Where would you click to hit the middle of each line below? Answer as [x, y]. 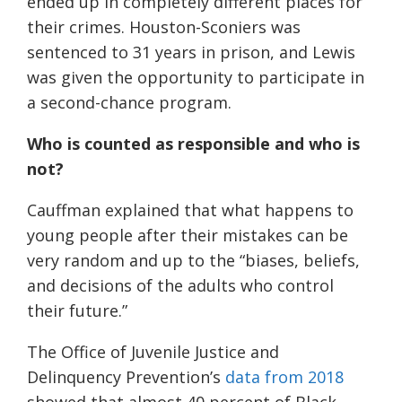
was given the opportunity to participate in [196, 78]
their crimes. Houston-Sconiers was [164, 27]
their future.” [77, 311]
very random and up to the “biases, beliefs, [193, 261]
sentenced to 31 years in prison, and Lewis [191, 52]
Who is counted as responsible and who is [193, 144]
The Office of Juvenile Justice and [153, 352]
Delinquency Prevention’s [126, 377]
